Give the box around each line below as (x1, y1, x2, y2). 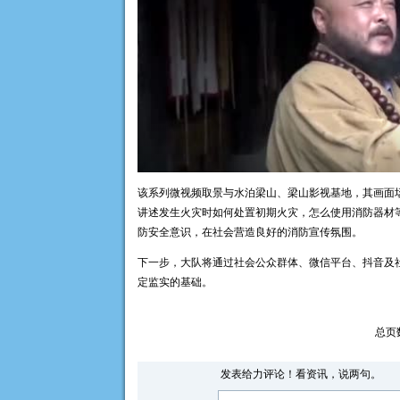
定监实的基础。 (137, 276, 212, 288)
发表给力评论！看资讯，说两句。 (221, 368, 381, 380)
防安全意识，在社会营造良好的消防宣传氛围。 (137, 226, 362, 238)
